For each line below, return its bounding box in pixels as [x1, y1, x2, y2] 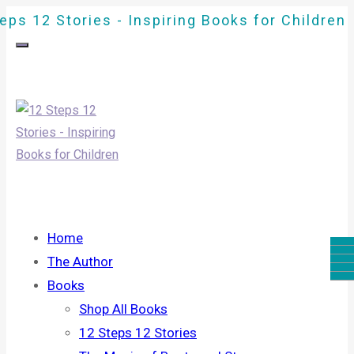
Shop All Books [79, 301, 168, 317]
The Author [47, 254, 113, 269]
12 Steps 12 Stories [79, 325, 197, 341]
